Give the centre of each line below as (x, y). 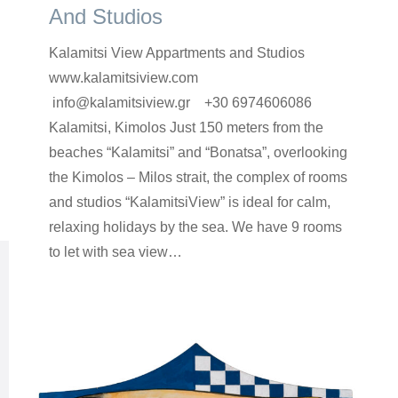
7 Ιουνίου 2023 (242, 285)
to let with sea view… (115, 252)
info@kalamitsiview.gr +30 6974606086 (180, 103)
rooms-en (73, 285)
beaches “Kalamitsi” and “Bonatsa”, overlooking (198, 152)
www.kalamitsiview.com (136, 78)
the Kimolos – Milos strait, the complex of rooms (198, 177)
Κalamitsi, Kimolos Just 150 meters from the (186, 127)
